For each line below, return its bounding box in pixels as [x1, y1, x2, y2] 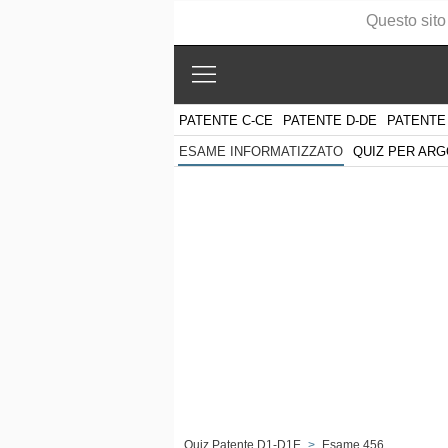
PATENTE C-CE [179, 112, 273, 128]
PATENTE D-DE [283, 112, 377, 128]
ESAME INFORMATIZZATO [179, 144, 343, 159]
